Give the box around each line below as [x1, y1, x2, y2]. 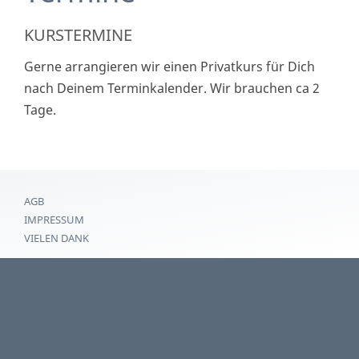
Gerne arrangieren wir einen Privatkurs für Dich [24, 58, 315, 76]
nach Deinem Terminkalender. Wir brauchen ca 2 [24, 79, 320, 98]
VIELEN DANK [24, 231, 89, 246]
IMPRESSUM [24, 212, 84, 228]
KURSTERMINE [24, 24, 132, 46]
